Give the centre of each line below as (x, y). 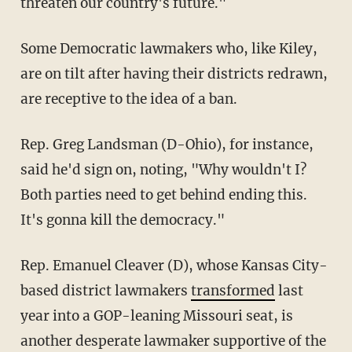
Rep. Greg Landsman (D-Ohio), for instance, (25, 145)
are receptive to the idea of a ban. (128, 99)
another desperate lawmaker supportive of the (173, 341)
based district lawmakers (105, 291)
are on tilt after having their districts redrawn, (174, 74)
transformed (233, 291)
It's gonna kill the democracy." (122, 220)
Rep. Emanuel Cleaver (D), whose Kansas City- (25, 266)
